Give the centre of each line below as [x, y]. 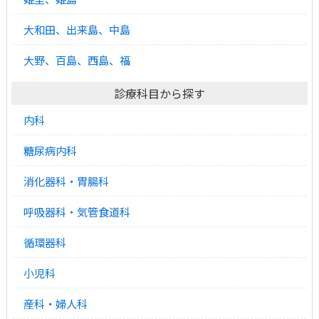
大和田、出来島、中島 [77, 29]
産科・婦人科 [55, 303]
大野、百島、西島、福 [77, 59]
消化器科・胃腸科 [66, 181]
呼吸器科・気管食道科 [77, 211]
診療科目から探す [159, 93]
